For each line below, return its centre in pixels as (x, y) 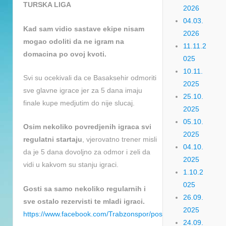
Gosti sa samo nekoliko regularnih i (84, 188)
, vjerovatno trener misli (120, 139)
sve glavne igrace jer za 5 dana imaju (83, 90)
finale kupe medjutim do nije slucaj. (79, 103)
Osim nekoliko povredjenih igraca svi (87, 127)
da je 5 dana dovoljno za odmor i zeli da (87, 152)
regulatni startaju (53, 139)
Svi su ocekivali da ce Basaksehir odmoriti (90, 77)
